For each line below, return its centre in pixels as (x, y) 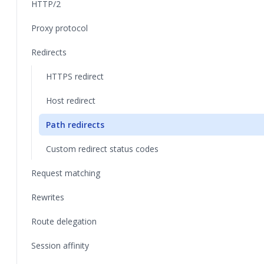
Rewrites (48, 197)
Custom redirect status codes (102, 149)
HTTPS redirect (75, 76)
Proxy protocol (60, 28)
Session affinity (60, 245)
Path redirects (75, 125)
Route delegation (64, 221)
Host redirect (71, 100)
